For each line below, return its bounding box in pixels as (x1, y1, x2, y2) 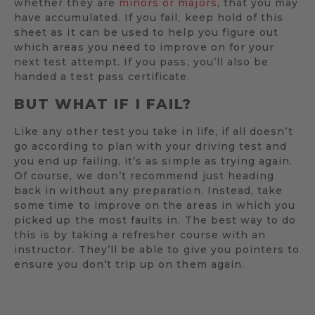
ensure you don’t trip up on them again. (14, 257, 245, 271)
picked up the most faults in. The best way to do (14, 213, 297, 226)
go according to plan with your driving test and (14, 139, 288, 153)
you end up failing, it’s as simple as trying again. (14, 154, 293, 167)
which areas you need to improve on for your (14, 40, 275, 53)
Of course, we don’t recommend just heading (14, 169, 275, 182)
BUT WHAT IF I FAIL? (14, 96, 193, 113)
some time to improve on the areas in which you (14, 198, 296, 212)
